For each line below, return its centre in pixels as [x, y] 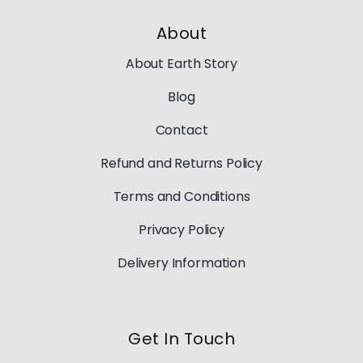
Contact [181, 130]
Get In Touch [181, 338]
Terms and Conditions [181, 196]
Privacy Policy [181, 229]
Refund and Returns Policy [181, 163]
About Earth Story [181, 63]
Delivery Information [181, 263]
